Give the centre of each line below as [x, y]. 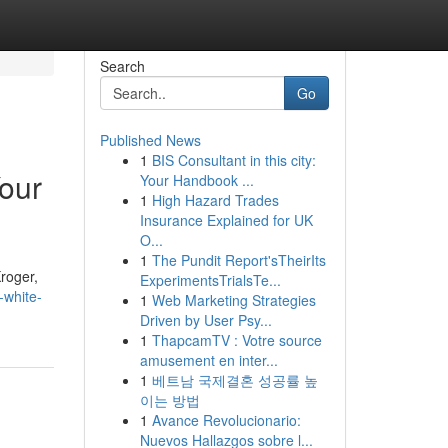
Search [122, 66]
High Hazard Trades [215, 200]
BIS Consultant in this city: [233, 160]
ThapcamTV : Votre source [236, 340]
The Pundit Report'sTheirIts [238, 260]
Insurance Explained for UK [226, 220]
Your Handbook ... [196, 180]
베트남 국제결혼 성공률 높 [234, 380]
